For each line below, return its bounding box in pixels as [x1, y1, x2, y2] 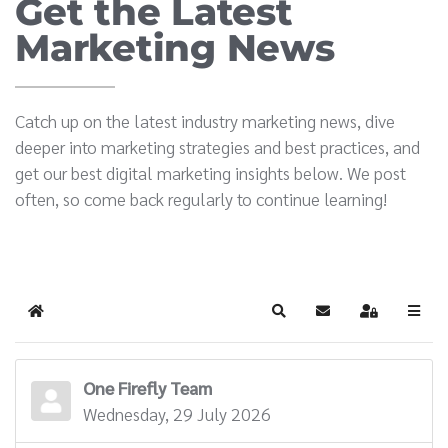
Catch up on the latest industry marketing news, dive [15, 108, 395, 132]
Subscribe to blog [321, 310, 438, 328]
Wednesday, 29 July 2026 [83, 401, 271, 425]
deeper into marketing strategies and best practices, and [15, 134, 420, 158]
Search [277, 310, 324, 328]
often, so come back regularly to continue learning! [15, 186, 387, 210]
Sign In [367, 310, 413, 328]
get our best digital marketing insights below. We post [15, 160, 406, 184]
